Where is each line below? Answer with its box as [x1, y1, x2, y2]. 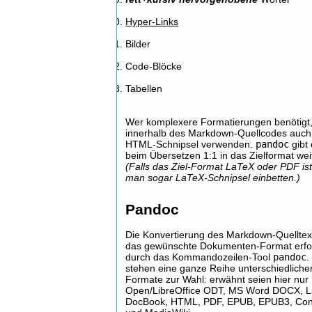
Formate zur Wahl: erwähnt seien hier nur [125, 274, 309, 285]
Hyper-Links [125, 16, 179, 27]
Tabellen [125, 83, 163, 94]
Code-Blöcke [125, 61, 182, 72]
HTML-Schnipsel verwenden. [125, 139, 256, 150]
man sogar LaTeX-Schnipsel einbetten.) [125, 172, 301, 183]
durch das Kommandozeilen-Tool [125, 251, 274, 263]
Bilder [125, 38, 151, 49]
